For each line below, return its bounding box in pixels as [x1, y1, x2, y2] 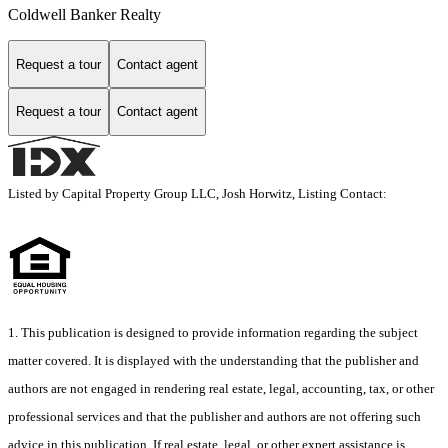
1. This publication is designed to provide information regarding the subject [8, 324, 418, 340]
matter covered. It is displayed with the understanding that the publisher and [8, 352, 419, 368]
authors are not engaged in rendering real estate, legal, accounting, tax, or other [8, 380, 434, 396]
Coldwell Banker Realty [8, 6, 161, 24]
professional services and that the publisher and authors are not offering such [8, 408, 421, 424]
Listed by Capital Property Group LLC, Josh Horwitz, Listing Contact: [8, 185, 393, 201]
